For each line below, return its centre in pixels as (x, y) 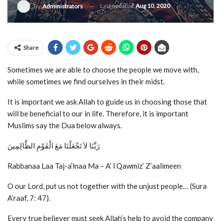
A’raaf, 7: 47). (29, 198)
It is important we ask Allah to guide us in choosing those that (107, 102)
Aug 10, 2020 (153, 6)
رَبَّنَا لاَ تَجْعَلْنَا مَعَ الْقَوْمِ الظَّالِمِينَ (54, 146)
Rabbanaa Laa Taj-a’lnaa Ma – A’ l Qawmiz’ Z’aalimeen (94, 166)
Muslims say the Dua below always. (65, 125)
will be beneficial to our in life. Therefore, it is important (98, 113)
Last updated (117, 6)
